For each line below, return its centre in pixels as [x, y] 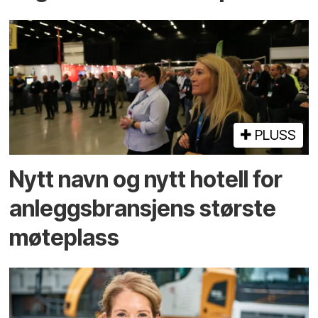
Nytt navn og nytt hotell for [146, 179]
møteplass [65, 237]
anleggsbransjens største [143, 208]
